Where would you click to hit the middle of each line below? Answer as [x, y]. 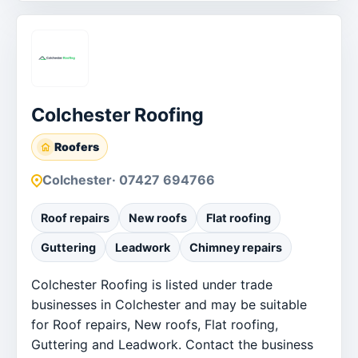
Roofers [77, 146]
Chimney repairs [236, 247]
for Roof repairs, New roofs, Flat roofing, [155, 324]
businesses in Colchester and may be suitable [169, 304]
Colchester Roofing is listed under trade [152, 284]
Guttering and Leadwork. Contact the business [172, 344]
